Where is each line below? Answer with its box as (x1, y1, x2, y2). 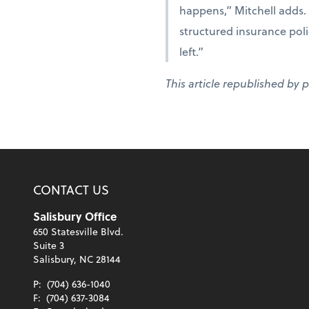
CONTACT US (33, 180, 109, 199)
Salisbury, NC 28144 (33, 252, 121, 267)
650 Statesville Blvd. (33, 224, 123, 239)
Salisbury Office (33, 208, 117, 225)
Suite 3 (33, 238, 64, 253)
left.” (179, 43, 203, 60)
